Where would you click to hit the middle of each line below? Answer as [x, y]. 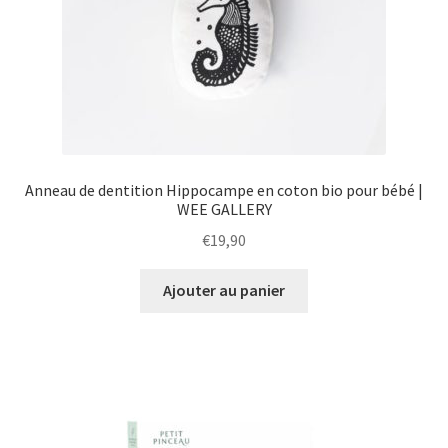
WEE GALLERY [224, 208]
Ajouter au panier [224, 290]
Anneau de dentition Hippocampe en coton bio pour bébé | [224, 189]
